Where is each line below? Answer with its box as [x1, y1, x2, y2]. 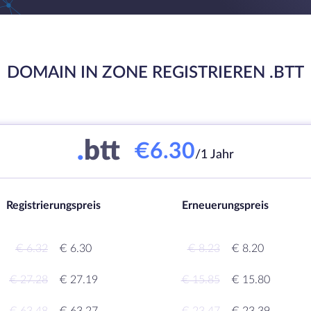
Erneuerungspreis [182, 200, 269, 211]
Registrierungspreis [6, 200, 101, 211]
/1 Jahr [195, 149, 234, 161]
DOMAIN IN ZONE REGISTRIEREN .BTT [7, 65, 304, 81]
